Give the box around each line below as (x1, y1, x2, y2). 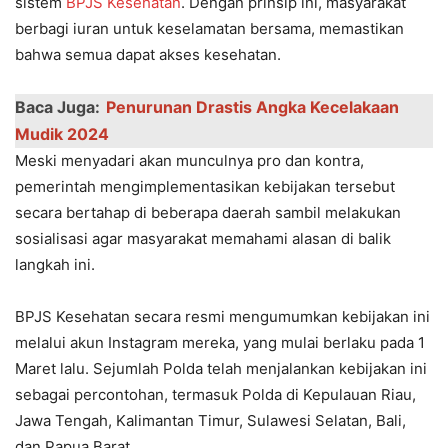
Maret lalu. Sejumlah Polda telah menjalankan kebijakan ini (15, 358, 427, 378)
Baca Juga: (15, 96, 100, 117)
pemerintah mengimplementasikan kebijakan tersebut (15, 176, 395, 196)
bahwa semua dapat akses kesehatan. (15, 44, 281, 64)
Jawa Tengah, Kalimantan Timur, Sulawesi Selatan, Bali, (15, 410, 406, 430)
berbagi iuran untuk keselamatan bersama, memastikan (15, 18, 404, 38)
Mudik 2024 (15, 123, 109, 144)
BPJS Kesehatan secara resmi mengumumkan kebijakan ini (15, 306, 430, 326)
